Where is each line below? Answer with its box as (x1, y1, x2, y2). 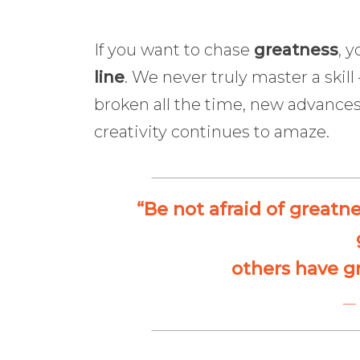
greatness (254, 39, 338, 59)
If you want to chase (94, 39, 254, 59)
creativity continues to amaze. (94, 121, 329, 141)
